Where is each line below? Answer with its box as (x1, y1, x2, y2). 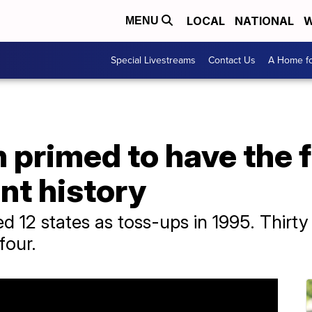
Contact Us (208, 53, 256, 68)
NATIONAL (235, 14, 294, 28)
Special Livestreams (111, 53, 196, 68)
